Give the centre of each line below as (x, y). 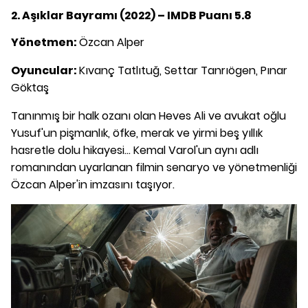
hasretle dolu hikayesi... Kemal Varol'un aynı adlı (135, 150)
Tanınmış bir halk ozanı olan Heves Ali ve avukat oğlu (148, 115)
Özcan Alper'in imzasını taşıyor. (93, 184)
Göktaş (30, 87)
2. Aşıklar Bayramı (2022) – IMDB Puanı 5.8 (131, 15)
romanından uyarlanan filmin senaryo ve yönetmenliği (154, 167)
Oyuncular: (45, 70)
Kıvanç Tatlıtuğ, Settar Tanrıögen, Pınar (183, 70)
